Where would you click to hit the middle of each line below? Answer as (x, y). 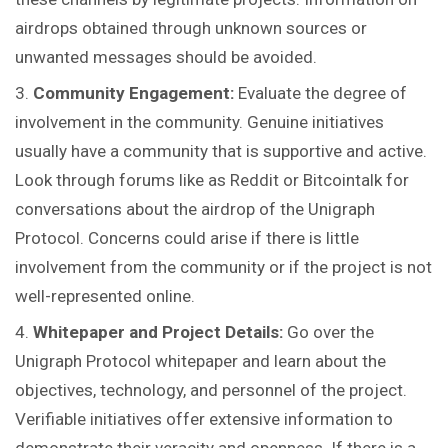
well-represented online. (105, 296)
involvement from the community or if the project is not (223, 267)
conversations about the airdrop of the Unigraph (195, 209)
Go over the (330, 332)
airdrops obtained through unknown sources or (191, 28)
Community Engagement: (133, 93)
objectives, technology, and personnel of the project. (211, 390)
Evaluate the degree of (320, 93)
